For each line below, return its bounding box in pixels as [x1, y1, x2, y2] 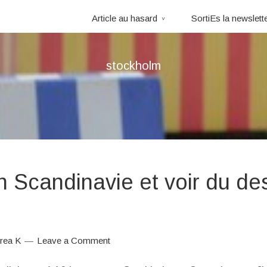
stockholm [106, 59, 161, 72]
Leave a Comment [37, 235, 110, 246]
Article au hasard [92, 13, 157, 23]
